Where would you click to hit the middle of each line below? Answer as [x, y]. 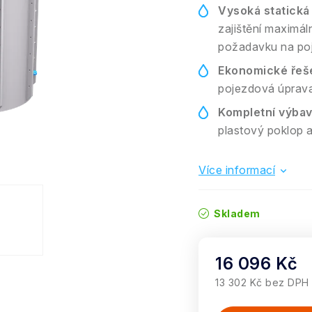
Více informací [237, 170]
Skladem [236, 213]
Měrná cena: [248, 297]
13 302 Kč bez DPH [262, 282]
